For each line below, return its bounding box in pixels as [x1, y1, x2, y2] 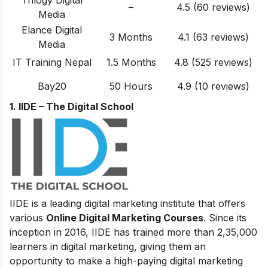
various [10, 212, 46, 224]
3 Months [109, 31, 153, 43]
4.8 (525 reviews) [173, 56, 252, 68]
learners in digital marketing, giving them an [10, 240, 206, 253]
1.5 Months [106, 56, 156, 68]
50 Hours [109, 80, 153, 92]
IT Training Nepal [12, 56, 92, 68]
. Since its [203, 212, 246, 224]
